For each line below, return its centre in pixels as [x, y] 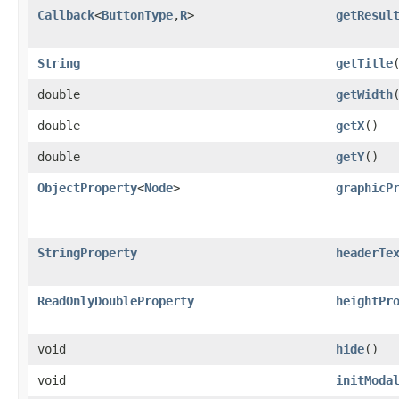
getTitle [364, 63]
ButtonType [137, 15]
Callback [66, 15]
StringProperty [87, 252]
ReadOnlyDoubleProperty [116, 301]
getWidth [364, 94]
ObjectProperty [87, 187]
